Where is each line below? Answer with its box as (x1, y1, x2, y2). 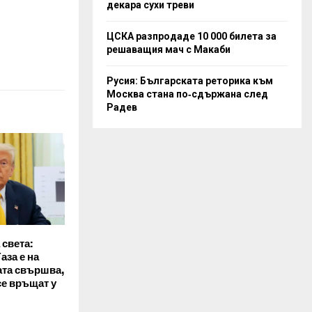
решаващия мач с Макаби (107, 43, 231, 55)
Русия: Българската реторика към (107, 75, 273, 86)
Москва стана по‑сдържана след (107, 88, 268, 100)
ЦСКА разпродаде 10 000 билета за (107, 30, 276, 42)
